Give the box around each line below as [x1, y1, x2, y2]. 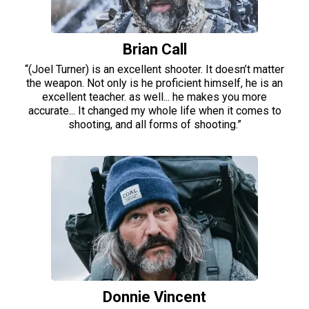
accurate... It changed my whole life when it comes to [28, 104, 281, 118]
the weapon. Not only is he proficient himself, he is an [26, 77, 283, 90]
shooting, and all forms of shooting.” [68, 118, 241, 132]
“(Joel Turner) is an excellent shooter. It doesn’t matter [25, 63, 284, 77]
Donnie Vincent [103, 288, 206, 306]
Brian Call [122, 41, 187, 59]
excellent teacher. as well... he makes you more [42, 90, 267, 104]
